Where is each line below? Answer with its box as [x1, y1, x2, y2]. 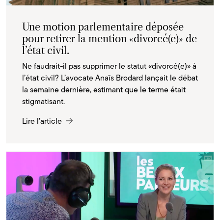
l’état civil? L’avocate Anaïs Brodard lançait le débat [22, 72, 198, 84]
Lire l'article [22, 115, 64, 127]
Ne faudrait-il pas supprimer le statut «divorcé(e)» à [22, 60, 196, 72]
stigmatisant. [22, 96, 65, 108]
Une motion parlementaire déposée [22, 21, 184, 33]
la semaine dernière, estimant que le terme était [22, 84, 186, 96]
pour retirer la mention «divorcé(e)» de [22, 33, 197, 45]
